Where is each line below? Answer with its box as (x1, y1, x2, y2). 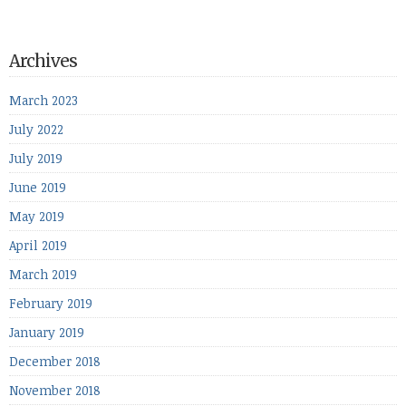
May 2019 (9, 207, 64, 225)
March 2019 (9, 265, 77, 283)
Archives (9, 50, 77, 72)
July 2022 (9, 120, 63, 138)
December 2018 (9, 352, 101, 370)
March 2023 (9, 91, 78, 109)
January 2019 (9, 323, 84, 341)
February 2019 (9, 294, 92, 312)
